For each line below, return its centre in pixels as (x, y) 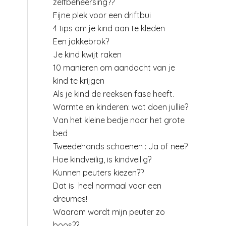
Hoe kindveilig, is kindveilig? (102, 159)
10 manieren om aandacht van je (114, 68)
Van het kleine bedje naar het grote (119, 120)
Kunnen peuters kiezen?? (99, 173)
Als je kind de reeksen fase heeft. (114, 94)
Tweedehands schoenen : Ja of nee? (121, 146)
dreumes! (70, 199)
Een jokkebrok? (81, 41)
